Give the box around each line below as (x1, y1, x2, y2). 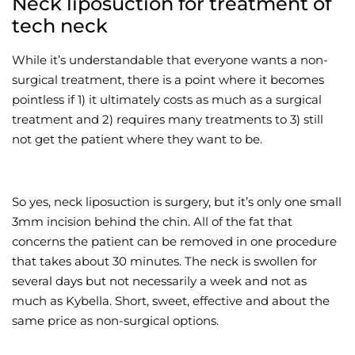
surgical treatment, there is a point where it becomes (12, 71, 324, 87)
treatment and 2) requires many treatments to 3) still (12, 111, 323, 127)
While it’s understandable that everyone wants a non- (12, 52, 328, 67)
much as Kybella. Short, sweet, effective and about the (12, 292, 330, 308)
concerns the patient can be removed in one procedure (12, 233, 337, 249)
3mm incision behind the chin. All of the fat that (12, 213, 292, 229)
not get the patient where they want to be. (12, 131, 262, 147)
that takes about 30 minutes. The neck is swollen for (12, 253, 317, 269)
